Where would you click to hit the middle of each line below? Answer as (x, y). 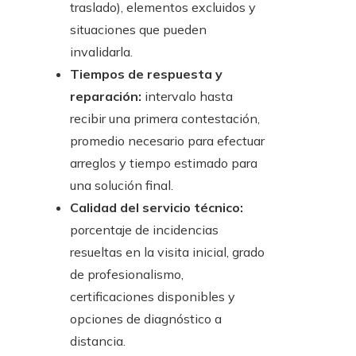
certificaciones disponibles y (153, 297)
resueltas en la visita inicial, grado (167, 252)
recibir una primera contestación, (165, 119)
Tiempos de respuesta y (146, 74)
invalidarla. (101, 52)
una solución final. (122, 186)
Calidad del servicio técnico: (157, 208)
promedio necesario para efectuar (167, 141)
